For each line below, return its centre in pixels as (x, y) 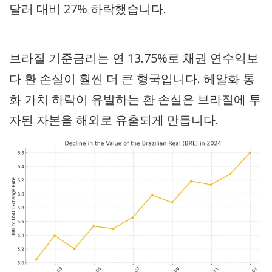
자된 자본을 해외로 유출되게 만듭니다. (114, 120)
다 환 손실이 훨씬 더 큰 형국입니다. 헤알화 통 (132, 79)
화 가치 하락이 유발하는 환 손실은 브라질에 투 (135, 100)
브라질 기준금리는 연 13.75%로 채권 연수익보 (134, 58)
